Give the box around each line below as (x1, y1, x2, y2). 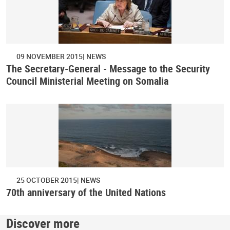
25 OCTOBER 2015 (16, 175, 77, 185)
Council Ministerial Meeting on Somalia (6, 73, 168, 88)
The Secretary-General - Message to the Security (6, 61, 210, 75)
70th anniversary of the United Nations (6, 185, 166, 199)
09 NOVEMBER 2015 (16, 51, 83, 61)
